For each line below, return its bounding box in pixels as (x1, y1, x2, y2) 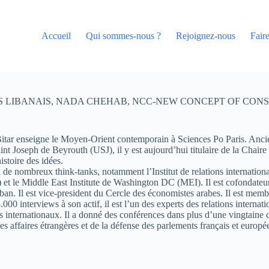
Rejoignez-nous (176, 31, 236, 41)
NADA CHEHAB (56, 96, 127, 107)
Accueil (41, 31, 71, 41)
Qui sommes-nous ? (86, 31, 162, 41)
